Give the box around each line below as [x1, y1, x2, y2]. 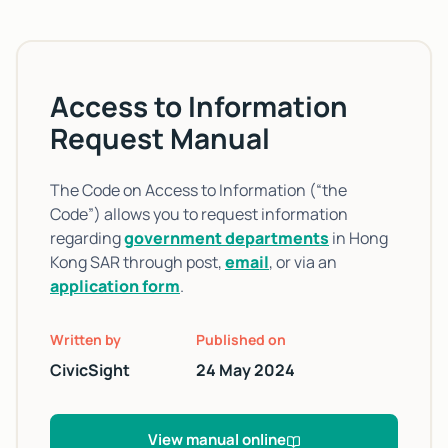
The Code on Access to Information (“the [50, 178, 347, 201]
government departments [124, 226, 329, 249]
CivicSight [50, 358, 130, 381]
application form [50, 274, 180, 297]
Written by [50, 329, 121, 349]
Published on [196, 329, 287, 349]
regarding [50, 226, 124, 249]
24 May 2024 [196, 358, 296, 381]
